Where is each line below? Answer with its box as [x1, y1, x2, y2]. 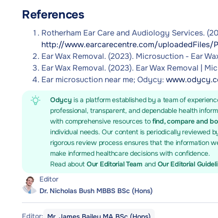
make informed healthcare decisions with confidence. [50, 149, 210, 158]
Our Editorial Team [86, 160, 145, 168]
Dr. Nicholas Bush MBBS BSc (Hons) [39, 186, 153, 195]
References [22, 7, 84, 22]
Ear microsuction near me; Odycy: [41, 74, 166, 85]
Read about [50, 160, 87, 168]
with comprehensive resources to [50, 117, 153, 126]
